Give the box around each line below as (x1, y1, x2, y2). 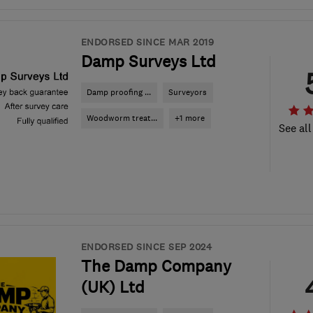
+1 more (175, 112, 205, 124)
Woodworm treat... (87, 112, 157, 124)
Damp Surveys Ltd (80, 52, 216, 71)
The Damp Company (80, 256, 231, 276)
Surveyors (168, 87, 207, 98)
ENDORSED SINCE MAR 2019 (80, 36, 214, 48)
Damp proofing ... (87, 87, 151, 98)
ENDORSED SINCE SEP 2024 (80, 240, 212, 253)
